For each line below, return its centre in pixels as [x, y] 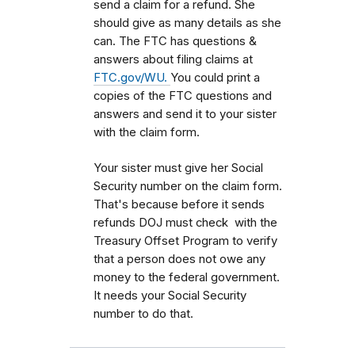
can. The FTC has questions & [175, 41]
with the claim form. [147, 132]
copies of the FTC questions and [183, 95]
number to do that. [143, 313]
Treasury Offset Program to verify [185, 240]
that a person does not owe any [179, 259]
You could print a [215, 77]
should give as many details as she [187, 23]
